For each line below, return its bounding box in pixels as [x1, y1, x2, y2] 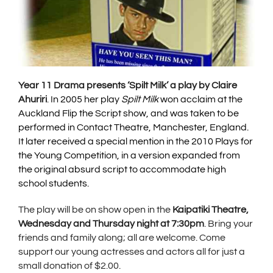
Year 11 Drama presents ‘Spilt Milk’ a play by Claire [18, 80, 237, 90]
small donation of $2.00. [18, 260, 121, 271]
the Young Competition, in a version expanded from [18, 150, 240, 160]
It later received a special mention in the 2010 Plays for [18, 136, 253, 146]
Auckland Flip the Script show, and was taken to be [18, 108, 239, 118]
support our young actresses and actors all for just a [18, 246, 245, 257]
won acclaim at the [158, 94, 243, 104]
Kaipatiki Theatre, [172, 204, 249, 214]
